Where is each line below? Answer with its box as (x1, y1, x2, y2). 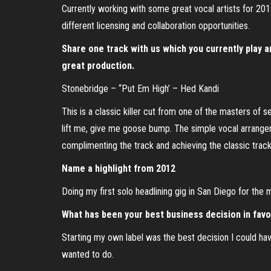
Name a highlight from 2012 (62, 163, 175, 174)
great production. (62, 60, 134, 71)
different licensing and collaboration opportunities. (62, 20, 250, 31)
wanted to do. (62, 249, 114, 260)
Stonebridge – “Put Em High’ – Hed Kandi (62, 83, 219, 94)
